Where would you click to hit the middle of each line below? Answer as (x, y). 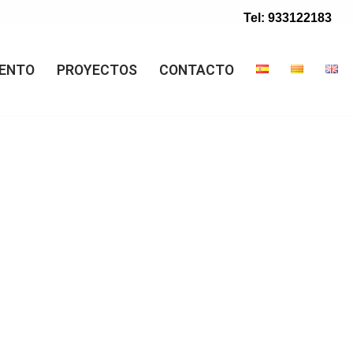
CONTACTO (197, 70)
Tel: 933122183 (288, 18)
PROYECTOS (97, 70)
